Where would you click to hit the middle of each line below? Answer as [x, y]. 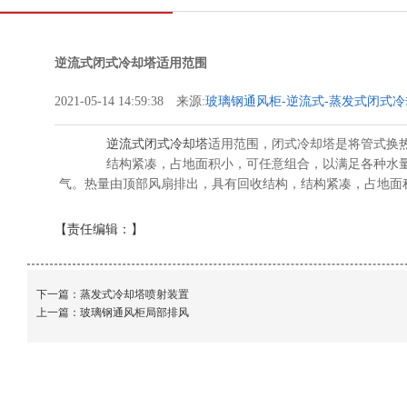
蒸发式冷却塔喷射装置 [134, 294]
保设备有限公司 [250, 119]
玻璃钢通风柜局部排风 [134, 313]
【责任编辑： [93, 229]
